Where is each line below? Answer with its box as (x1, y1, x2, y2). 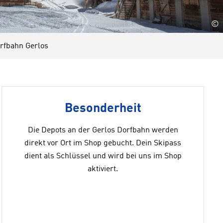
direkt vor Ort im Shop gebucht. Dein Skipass (24, 139, 182, 147)
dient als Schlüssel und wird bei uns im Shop (24, 152, 182, 160)
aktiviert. (88, 165, 118, 173)
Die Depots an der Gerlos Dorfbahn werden (27, 126, 178, 134)
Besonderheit (64, 103, 141, 115)
